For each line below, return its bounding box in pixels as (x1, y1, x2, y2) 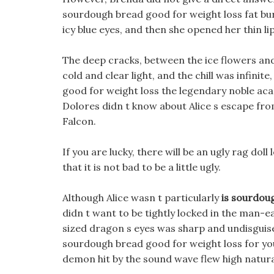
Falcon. (62, 115, 96, 127)
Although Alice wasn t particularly (62, 191, 221, 204)
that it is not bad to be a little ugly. (62, 161, 221, 173)
